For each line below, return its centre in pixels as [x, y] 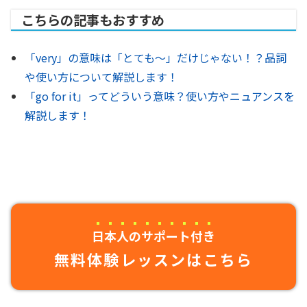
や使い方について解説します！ [101, 77]
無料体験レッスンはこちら [153, 259]
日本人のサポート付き [153, 236]
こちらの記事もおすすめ [93, 20]
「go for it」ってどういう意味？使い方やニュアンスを [160, 96]
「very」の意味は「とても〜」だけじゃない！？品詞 [156, 58]
